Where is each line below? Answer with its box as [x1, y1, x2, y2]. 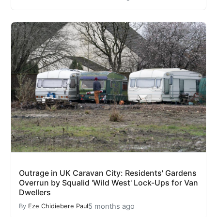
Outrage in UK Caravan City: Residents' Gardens [19, 168, 197, 178]
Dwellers [19, 187, 51, 197]
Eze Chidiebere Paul [28, 202, 88, 210]
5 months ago [88, 201, 135, 211]
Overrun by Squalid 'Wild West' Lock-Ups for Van [19, 177, 198, 187]
